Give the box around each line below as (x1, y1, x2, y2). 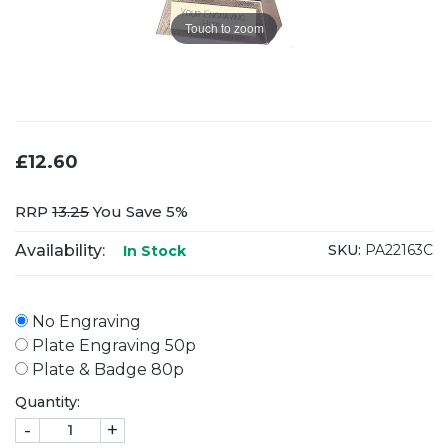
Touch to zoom (184, 19, 264, 37)
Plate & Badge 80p (28, 359, 184, 379)
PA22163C (361, 241, 433, 260)
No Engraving (28, 311, 141, 331)
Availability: (15, 240, 105, 260)
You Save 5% (89, 201, 188, 221)
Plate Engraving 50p (28, 335, 196, 355)
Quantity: (15, 392, 80, 411)
